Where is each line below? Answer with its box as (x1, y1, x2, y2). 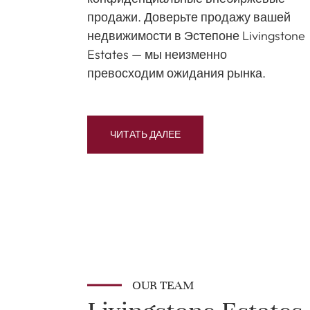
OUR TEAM (132, 277, 194, 293)
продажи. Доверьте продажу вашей (87, 9, 291, 25)
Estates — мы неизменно (87, 46, 227, 62)
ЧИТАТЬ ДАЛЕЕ (110, 128, 181, 140)
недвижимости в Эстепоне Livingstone (87, 28, 305, 44)
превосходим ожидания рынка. (87, 65, 266, 81)
